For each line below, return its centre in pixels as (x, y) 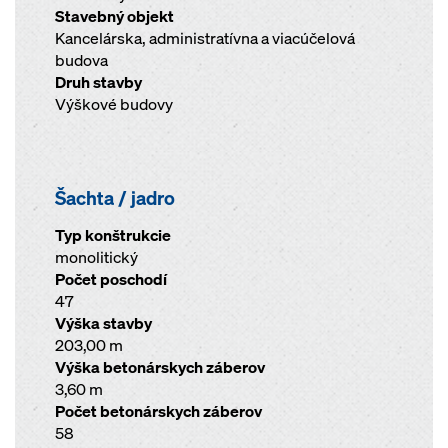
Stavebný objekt (114, 16)
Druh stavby (98, 82)
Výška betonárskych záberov (160, 367)
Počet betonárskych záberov (158, 411)
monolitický (96, 257)
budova (81, 60)
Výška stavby (103, 323)
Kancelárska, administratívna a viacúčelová (205, 38)
